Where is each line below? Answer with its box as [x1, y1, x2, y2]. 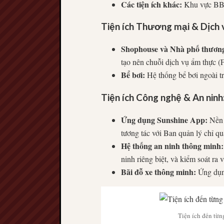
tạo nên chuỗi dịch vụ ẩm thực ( [121, 56, 220, 67]
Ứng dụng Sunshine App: [121, 113, 207, 125]
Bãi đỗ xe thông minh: [121, 165, 196, 177]
